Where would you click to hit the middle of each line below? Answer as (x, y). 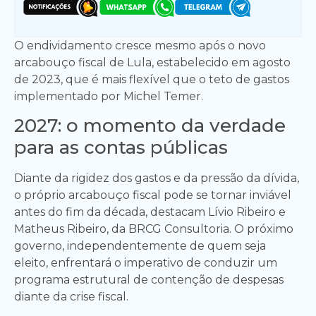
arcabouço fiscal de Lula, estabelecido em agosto (152, 62)
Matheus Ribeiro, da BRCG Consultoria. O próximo (154, 229)
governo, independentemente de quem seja (140, 245)
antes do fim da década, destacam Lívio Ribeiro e (150, 212)
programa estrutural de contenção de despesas (149, 279)
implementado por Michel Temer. (109, 96)
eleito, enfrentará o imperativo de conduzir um (146, 262)
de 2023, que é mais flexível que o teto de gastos (152, 79)
